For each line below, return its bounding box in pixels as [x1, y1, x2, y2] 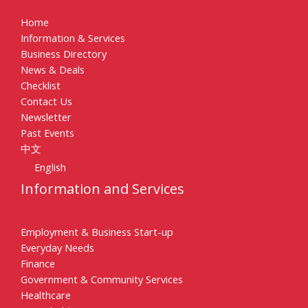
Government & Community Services [21, 272, 183, 286]
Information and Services [21, 179, 184, 198]
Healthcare [21, 287, 71, 302]
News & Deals [21, 63, 85, 77]
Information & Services [21, 31, 125, 45]
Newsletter [21, 110, 71, 124]
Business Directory [21, 47, 107, 61]
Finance [21, 256, 55, 270]
